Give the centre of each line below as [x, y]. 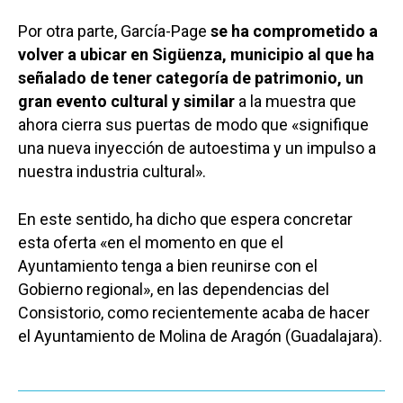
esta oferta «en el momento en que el [151, 242]
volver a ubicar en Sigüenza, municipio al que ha [196, 54]
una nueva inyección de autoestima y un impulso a [197, 148]
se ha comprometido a [294, 31]
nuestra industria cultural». [112, 171]
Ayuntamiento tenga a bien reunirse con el [168, 265]
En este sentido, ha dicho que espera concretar [185, 219]
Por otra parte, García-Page [114, 31]
